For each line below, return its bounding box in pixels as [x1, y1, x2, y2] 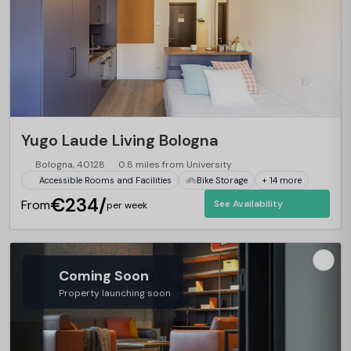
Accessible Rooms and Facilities [38, 174, 172, 186]
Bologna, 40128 [34, 158, 105, 171]
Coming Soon [59, 266, 149, 285]
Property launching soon [59, 287, 171, 299]
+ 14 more [261, 174, 302, 186]
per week [107, 199, 147, 212]
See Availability [214, 197, 283, 210]
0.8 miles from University [118, 158, 232, 171]
